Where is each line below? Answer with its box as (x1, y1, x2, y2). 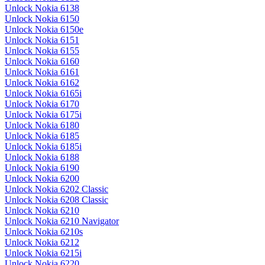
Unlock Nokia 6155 (5, 46, 79, 56)
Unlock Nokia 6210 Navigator (5, 216, 119, 227)
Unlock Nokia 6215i (5, 248, 82, 258)
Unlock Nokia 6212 (5, 237, 79, 248)
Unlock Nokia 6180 (5, 120, 79, 131)
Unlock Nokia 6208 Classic (5, 195, 108, 205)
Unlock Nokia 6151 (5, 35, 79, 46)
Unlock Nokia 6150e (5, 24, 83, 35)
